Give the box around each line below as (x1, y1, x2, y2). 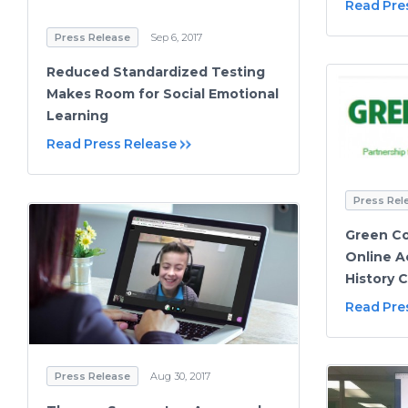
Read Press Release (46, 135, 177, 152)
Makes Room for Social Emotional (46, 85, 279, 102)
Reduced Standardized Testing (46, 63, 265, 80)
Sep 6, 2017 (150, 30, 202, 44)
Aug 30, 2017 (150, 370, 210, 383)
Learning (46, 107, 108, 124)
